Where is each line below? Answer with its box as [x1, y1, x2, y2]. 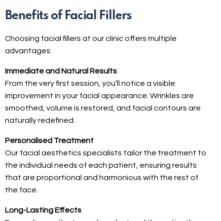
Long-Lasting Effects [5, 206, 81, 214]
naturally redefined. [5, 116, 75, 124]
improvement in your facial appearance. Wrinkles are [5, 91, 194, 100]
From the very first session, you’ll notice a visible [5, 79, 175, 87]
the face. [5, 185, 38, 194]
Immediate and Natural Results [5, 67, 117, 75]
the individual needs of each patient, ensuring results [5, 161, 197, 169]
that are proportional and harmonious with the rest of [5, 173, 198, 182]
